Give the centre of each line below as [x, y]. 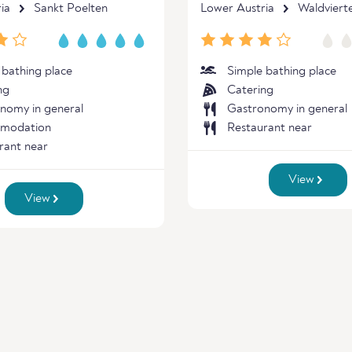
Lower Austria [237, 9]
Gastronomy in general [287, 109]
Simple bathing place [282, 71]
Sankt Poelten [71, 9]
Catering [250, 90]
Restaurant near [269, 128]
